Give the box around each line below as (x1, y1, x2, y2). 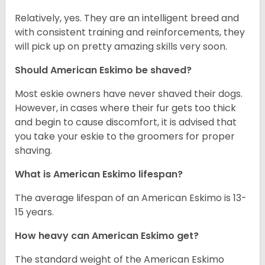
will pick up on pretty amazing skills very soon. (15, 40, 232, 54)
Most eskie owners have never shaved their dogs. (15, 87, 243, 101)
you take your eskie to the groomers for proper (15, 130, 235, 144)
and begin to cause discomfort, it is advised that (15, 115, 237, 130)
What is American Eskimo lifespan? (15, 167, 185, 182)
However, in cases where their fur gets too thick (15, 101, 236, 115)
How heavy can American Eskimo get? (15, 229, 201, 243)
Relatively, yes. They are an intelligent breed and (15, 11, 239, 25)
